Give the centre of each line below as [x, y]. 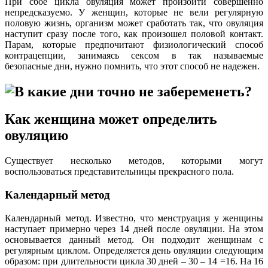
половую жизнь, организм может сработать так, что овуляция [134, 23]
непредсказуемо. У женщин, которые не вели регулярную [134, 12]
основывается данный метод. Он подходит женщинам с [134, 239]
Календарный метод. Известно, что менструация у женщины [134, 218]
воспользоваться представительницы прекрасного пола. [119, 172]
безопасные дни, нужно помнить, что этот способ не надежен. [132, 66]
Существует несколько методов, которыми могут [134, 161]
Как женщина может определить [111, 119]
